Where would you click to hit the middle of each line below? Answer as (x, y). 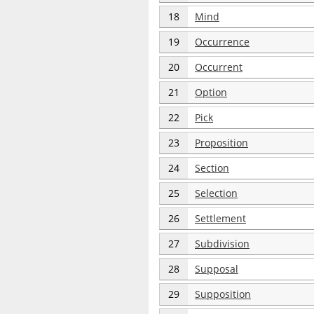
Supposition (223, 294)
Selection (216, 193)
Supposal (217, 269)
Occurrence (222, 42)
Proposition (221, 143)
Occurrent (219, 67)
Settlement (220, 218)
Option (211, 92)
